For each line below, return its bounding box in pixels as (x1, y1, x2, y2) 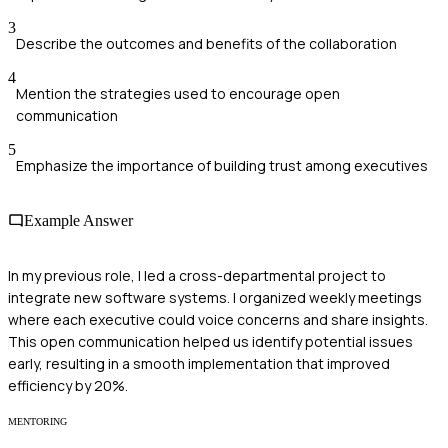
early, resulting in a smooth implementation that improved (8, 354, 390, 374)
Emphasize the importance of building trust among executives (16, 155, 428, 175)
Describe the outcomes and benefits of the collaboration (16, 33, 397, 53)
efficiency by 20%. (8, 376, 128, 396)
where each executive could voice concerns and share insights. (8, 310, 428, 330)
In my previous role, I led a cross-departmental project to (8, 266, 386, 286)
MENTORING (8, 416, 67, 428)
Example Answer (24, 211, 133, 229)
